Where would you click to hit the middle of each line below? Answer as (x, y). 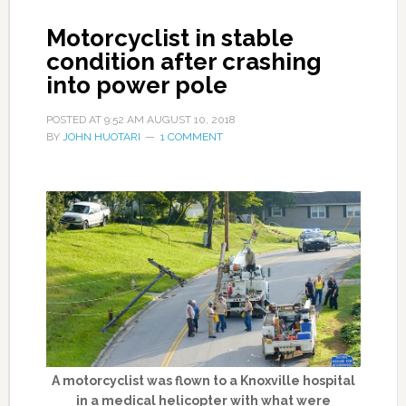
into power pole (136, 86)
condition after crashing (184, 62)
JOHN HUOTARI (101, 137)
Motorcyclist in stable (169, 39)
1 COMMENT (191, 137)
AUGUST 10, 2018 (191, 120)
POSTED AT (75, 120)
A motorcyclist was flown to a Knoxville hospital (203, 380)
